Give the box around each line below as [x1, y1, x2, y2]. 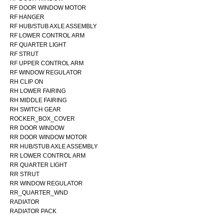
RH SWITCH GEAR [10, 106, 61, 113]
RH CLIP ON [10, 78, 43, 85]
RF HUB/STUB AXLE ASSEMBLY [10, 22, 97, 30]
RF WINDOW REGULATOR [10, 69, 82, 76]
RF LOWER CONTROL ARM [10, 32, 85, 39]
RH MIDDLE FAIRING [10, 96, 67, 104]
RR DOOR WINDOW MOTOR [10, 133, 87, 141]
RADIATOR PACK [10, 207, 56, 215]
